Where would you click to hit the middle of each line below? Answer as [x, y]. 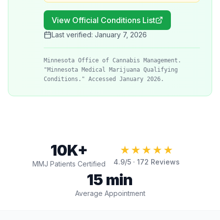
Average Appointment [110, 193]
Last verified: [73, 35]
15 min [110, 180]
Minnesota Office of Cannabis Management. [112, 60]
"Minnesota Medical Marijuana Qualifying [111, 70]
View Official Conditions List [103, 20]
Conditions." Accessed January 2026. [104, 79]
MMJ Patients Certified [69, 164]
